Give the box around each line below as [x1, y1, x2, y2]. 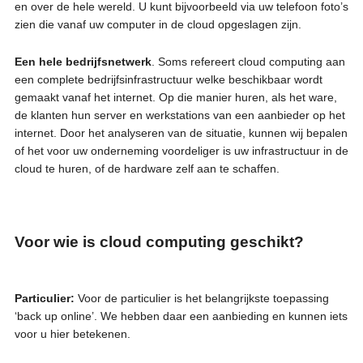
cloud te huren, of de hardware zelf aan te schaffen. [14, 161, 280, 175]
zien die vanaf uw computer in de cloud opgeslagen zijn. [14, 17, 301, 31]
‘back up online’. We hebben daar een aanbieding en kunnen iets [14, 309, 348, 322]
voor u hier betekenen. [14, 327, 130, 340]
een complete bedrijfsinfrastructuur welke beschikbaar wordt [14, 72, 322, 86]
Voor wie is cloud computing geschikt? [14, 233, 304, 250]
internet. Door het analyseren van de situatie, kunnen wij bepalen [14, 126, 348, 139]
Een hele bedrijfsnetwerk [14, 54, 152, 68]
